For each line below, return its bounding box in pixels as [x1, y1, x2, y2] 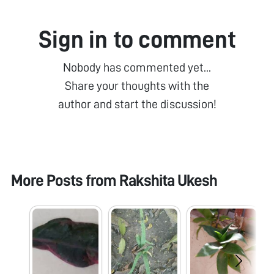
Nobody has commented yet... [63, 61, 211, 73]
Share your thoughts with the [65, 79, 209, 92]
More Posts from [10, 172, 119, 189]
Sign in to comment [38, 27, 236, 52]
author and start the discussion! [57, 97, 217, 110]
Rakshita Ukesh [119, 172, 217, 189]
